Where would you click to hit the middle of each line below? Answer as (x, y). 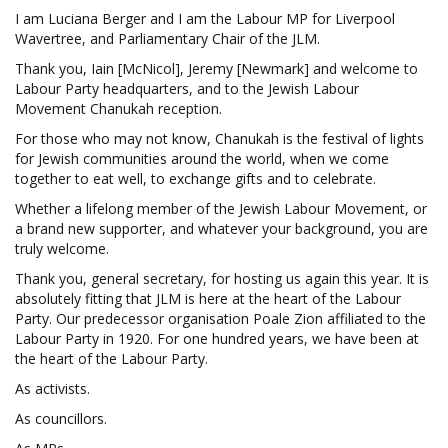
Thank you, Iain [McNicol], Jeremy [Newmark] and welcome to (216, 68)
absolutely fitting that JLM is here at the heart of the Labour (208, 298)
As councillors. (61, 418)
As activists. (52, 388)
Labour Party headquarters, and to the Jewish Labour (187, 88)
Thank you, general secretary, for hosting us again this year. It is (222, 278)
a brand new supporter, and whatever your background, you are (221, 228)
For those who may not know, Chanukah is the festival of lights (219, 138)
